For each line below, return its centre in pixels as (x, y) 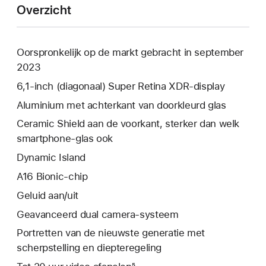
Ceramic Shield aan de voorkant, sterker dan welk (128, 124)
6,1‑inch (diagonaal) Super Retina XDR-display (121, 86)
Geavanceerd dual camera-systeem (98, 214)
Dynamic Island (51, 158)
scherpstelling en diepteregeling (89, 248)
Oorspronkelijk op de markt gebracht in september (130, 52)
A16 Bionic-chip (52, 176)
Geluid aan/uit (47, 195)
